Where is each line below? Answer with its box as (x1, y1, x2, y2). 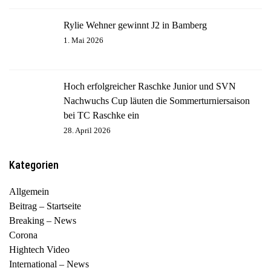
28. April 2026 (64, 126, 111, 135)
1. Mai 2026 (64, 36, 103, 45)
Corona (9, 230, 38, 241)
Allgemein (9, 186, 49, 197)
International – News (9, 259, 89, 270)
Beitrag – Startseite (9, 201, 81, 212)
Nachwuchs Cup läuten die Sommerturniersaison (64, 96, 250, 106)
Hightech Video (9, 244, 70, 255)
